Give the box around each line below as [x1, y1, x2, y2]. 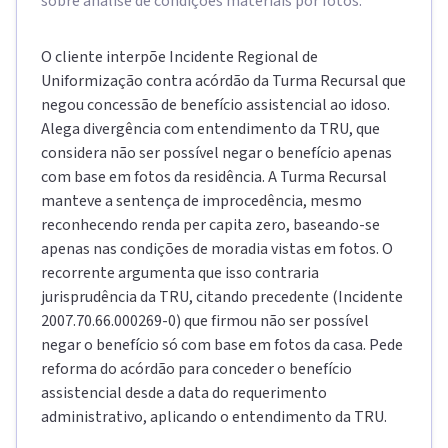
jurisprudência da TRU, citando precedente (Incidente [41, 286, 403, 308]
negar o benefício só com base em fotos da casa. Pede [41, 334, 403, 356]
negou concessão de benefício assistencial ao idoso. [41, 94, 390, 116]
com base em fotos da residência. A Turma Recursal [41, 166, 387, 188]
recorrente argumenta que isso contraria [41, 262, 319, 284]
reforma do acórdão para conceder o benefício [41, 358, 352, 380]
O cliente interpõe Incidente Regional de [41, 46, 318, 68]
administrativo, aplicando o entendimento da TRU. [41, 406, 387, 428]
